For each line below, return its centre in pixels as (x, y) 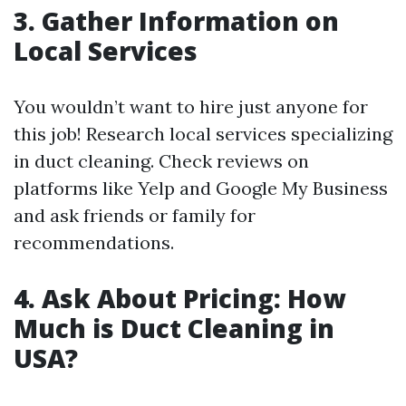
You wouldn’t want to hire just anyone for (191, 106)
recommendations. (94, 242)
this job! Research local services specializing (203, 134)
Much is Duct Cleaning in (174, 328)
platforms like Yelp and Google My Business (201, 188)
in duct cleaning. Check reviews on (161, 161)
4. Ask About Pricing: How (179, 298)
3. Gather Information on (176, 21)
